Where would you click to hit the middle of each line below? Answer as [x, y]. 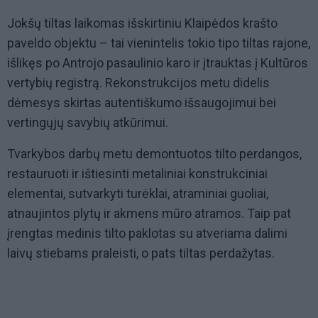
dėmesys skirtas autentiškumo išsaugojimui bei [142, 103]
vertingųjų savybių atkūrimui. [88, 123]
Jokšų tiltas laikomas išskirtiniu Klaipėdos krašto [142, 23]
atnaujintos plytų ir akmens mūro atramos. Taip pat [149, 214]
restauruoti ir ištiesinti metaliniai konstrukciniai [137, 174]
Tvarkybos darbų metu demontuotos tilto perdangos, [154, 154]
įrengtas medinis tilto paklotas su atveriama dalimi [147, 234]
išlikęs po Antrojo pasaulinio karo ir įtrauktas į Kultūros [158, 63]
